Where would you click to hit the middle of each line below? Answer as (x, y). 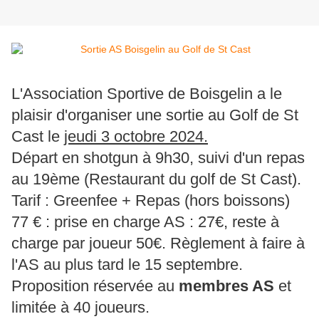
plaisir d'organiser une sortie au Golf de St (155, 115)
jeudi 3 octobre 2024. (136, 137)
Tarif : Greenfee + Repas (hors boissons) (151, 201)
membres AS (226, 286)
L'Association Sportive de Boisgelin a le (147, 94)
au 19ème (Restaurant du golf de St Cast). (156, 179)
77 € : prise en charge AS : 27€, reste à (145, 222)
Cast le (38, 137)
